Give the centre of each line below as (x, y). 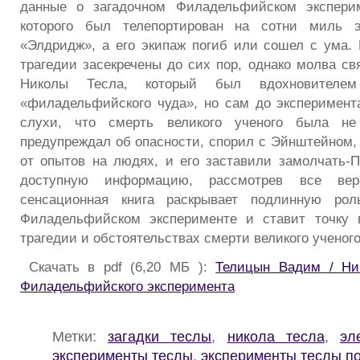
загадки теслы (160, 336)
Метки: (80, 336)
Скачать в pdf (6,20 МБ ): (118, 266)
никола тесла (276, 336)
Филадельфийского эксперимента (127, 286)
